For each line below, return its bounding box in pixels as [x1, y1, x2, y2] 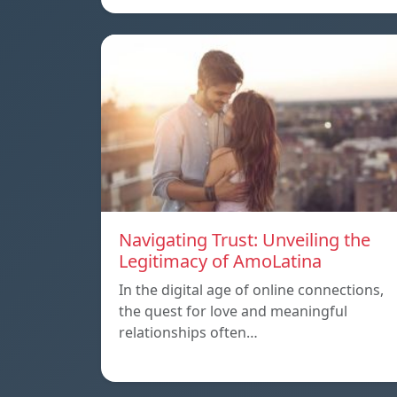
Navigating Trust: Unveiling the [119, 228, 370, 253]
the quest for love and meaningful [119, 301, 347, 322]
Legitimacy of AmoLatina [119, 249, 322, 274]
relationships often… [119, 323, 258, 343]
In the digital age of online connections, [119, 280, 384, 300]
